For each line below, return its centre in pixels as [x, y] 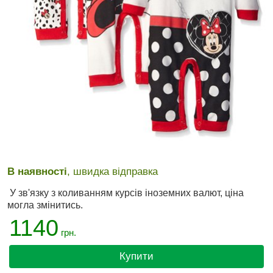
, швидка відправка [112, 172]
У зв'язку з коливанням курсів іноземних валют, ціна [126, 193]
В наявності [37, 172]
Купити [136, 256]
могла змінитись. [45, 205]
